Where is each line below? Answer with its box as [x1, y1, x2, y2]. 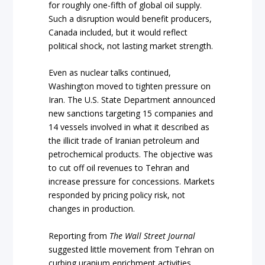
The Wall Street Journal [109, 230, 196, 241]
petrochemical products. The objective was [49, 148, 214, 160]
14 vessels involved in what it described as [49, 121, 210, 133]
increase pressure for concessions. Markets [49, 176, 215, 188]
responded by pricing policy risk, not [49, 189, 186, 201]
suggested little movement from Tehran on [49, 243, 215, 255]
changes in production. [49, 203, 135, 215]
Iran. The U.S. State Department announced [49, 94, 216, 106]
